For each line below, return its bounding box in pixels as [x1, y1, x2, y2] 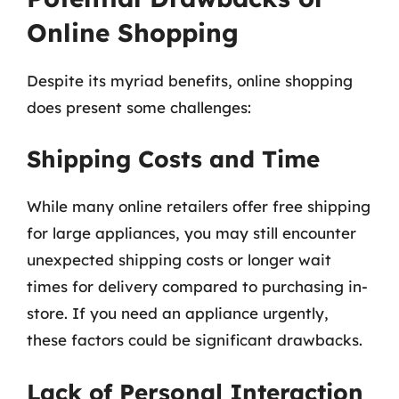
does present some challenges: [27, 97, 251, 117]
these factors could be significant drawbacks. [27, 330, 362, 349]
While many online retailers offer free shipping [27, 197, 370, 216]
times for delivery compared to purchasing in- [27, 277, 368, 296]
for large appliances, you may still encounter [27, 224, 356, 242]
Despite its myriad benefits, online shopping [27, 70, 353, 90]
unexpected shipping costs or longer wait [27, 250, 331, 269]
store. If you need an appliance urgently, [27, 304, 329, 322]
